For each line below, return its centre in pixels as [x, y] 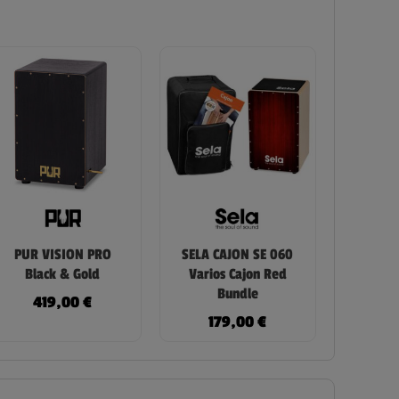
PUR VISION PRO [62, 254]
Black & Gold [63, 274]
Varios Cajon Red [237, 274]
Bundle [237, 293]
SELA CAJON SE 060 [238, 254]
